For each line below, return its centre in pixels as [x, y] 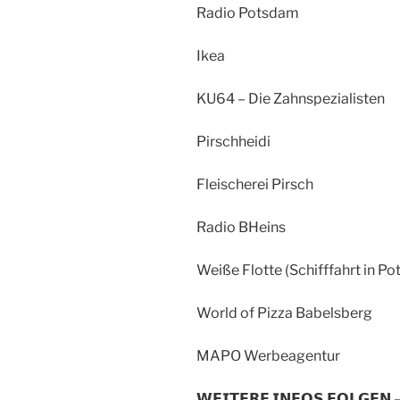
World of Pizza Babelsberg [284, 312]
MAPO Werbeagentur [268, 355]
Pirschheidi [233, 141]
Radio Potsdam [248, 12]
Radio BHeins [241, 227]
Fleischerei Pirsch [255, 184]
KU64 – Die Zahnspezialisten [291, 98]
